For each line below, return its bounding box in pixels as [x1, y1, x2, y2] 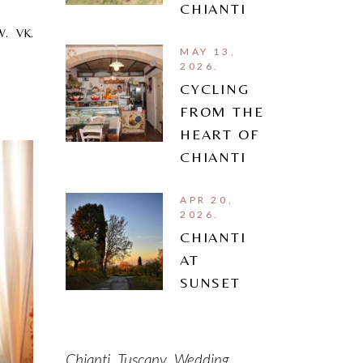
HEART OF [180, 125, 259, 143]
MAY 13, [180, 45, 237, 58]
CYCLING [180, 79, 250, 97]
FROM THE [180, 102, 264, 120]
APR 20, [180, 193, 234, 206]
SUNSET [180, 273, 241, 291]
